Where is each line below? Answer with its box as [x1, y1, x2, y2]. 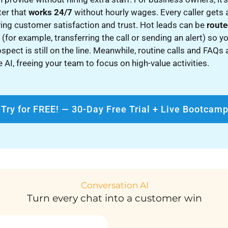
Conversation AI [80, 180, 149, 191]
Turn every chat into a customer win [27, 192, 203, 205]
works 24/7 [28, 7, 73, 18]
